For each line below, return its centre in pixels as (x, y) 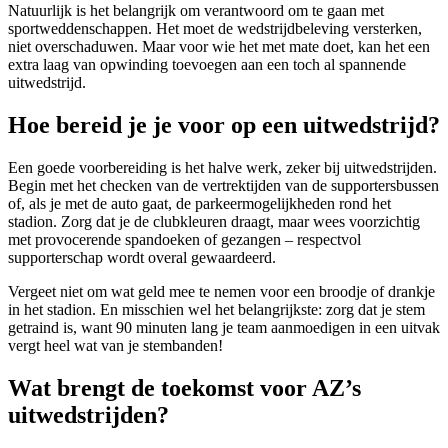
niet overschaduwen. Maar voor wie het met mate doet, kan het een (219, 47)
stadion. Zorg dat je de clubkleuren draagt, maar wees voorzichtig (214, 222)
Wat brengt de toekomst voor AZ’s (184, 387)
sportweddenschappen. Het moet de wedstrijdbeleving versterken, (215, 29)
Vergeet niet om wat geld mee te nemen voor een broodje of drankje (221, 292)
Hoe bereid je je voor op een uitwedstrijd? (224, 125)
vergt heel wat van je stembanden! (115, 346)
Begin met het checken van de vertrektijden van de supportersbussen (223, 186)
